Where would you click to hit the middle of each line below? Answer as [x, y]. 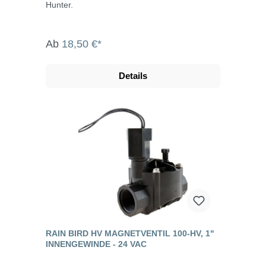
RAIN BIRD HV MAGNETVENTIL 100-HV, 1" [130, 233]
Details [133, 75]
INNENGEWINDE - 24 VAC [96, 244]
